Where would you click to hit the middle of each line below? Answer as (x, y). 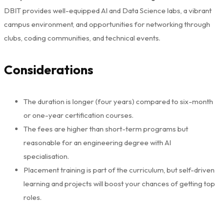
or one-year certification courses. (78, 115)
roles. (33, 197)
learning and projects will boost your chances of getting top (119, 183)
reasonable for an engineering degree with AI (97, 142)
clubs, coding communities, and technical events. (82, 38)
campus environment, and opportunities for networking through (107, 24)
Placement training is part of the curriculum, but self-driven (119, 170)
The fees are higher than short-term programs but (106, 129)
